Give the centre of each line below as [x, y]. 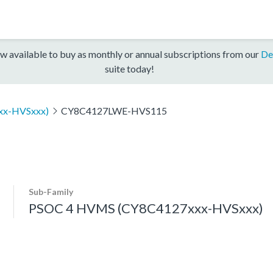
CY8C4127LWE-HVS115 [114, 110]
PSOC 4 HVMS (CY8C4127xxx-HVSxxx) [146, 208]
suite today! [129, 68]
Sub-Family [51, 191]
